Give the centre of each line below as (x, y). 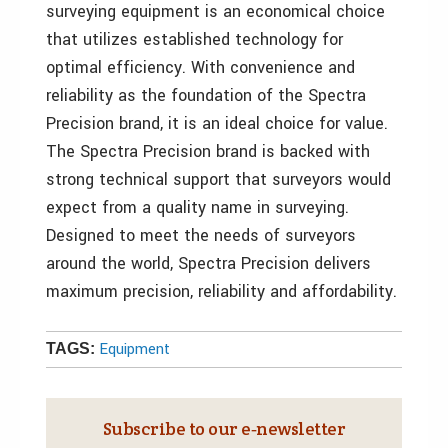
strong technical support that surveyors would (218, 179)
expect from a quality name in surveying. (197, 207)
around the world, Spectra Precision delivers (208, 263)
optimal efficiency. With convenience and (200, 67)
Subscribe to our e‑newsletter (224, 428)
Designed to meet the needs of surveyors (201, 235)
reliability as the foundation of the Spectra (206, 95)
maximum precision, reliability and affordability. (224, 291)
